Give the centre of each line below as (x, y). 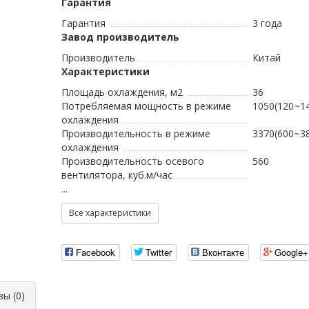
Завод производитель (120, 37)
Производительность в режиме (136, 133)
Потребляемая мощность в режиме (146, 106)
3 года (267, 23)
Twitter (159, 252)
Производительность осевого (133, 161)
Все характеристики (110, 213)
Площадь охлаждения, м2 (122, 92)
